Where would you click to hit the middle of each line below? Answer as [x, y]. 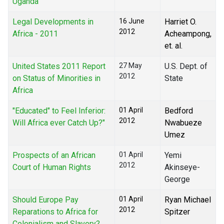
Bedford [179, 111]
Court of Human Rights [52, 167]
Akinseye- [182, 167]
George [177, 179]
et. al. [173, 46]
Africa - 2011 [35, 34]
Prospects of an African [54, 155]
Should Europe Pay [45, 200]
